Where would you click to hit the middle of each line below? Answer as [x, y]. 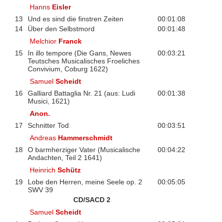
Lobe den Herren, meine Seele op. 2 [85, 182]
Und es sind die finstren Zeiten [75, 19]
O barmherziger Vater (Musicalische [84, 150]
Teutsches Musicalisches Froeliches [83, 61]
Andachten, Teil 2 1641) [65, 158]
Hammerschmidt [85, 138]
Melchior [44, 41]
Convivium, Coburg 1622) [68, 69]
